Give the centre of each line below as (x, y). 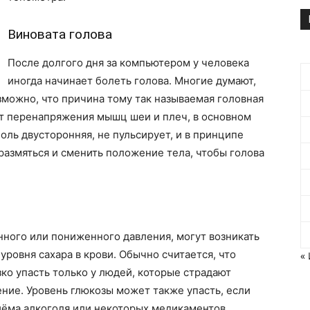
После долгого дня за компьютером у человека (128, 63)
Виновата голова (60, 34)
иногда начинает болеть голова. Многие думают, (132, 81)
